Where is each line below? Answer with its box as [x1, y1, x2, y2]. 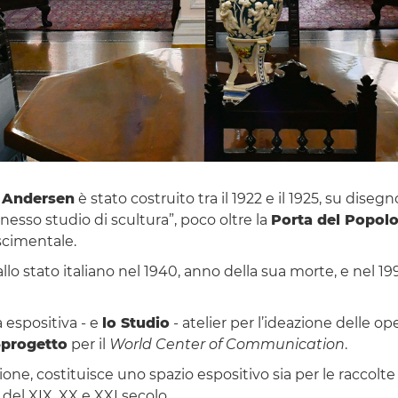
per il [67, 335, 109, 353]
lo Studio [101, 314, 170, 331]
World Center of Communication [108, 335, 345, 353]
